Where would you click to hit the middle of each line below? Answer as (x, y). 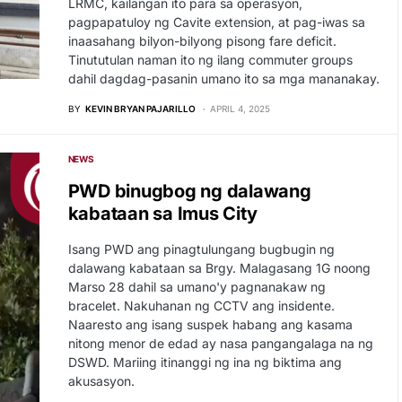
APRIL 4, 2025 (240, 109)
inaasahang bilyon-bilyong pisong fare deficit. (202, 41)
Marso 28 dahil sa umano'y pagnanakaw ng (197, 287)
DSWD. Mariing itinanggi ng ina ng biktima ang (205, 362)
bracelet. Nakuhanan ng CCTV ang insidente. (201, 306)
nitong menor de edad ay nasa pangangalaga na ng (220, 343)
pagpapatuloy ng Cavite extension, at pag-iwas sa (216, 22)
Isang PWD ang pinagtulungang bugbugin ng (201, 249)
